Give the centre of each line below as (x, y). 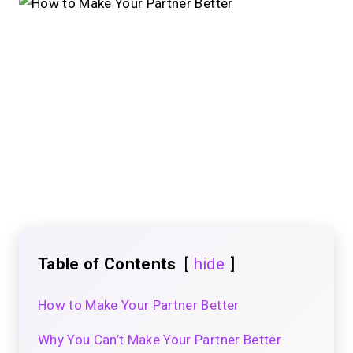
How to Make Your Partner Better (139, 305)
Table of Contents (107, 264)
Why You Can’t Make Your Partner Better (160, 340)
